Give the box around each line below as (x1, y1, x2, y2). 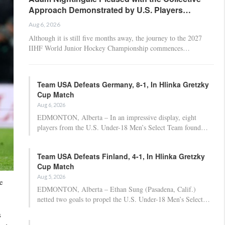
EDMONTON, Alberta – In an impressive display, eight (37, 112, 196, 122)
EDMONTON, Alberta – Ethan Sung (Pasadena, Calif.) (37, 184, 196, 194)
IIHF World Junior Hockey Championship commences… (29, 43, 190, 53)
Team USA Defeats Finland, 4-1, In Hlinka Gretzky (37, 151, 205, 161)
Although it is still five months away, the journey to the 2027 (29, 33, 202, 43)
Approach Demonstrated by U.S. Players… (29, 4, 191, 16)
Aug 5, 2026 (37, 173, 65, 180)
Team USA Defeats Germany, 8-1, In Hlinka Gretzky (37, 79, 209, 89)
